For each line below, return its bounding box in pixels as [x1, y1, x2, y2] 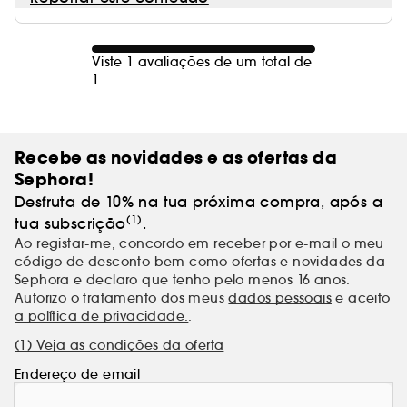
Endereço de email [15, 366, 140, 382]
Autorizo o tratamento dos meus [15, 290, 229, 306]
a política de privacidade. [15, 308, 189, 324]
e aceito [332, 290, 391, 306]
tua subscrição [15, 214, 126, 233]
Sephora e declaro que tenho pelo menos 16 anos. [15, 272, 351, 288]
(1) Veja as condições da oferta [15, 337, 224, 353]
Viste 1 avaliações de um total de [92, 54, 313, 70]
